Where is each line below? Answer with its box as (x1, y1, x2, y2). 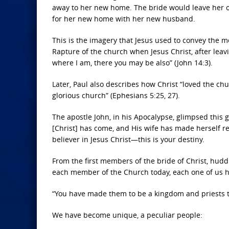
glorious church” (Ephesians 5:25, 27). (52, 90, 180, 100)
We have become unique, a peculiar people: (52, 210, 202, 220)
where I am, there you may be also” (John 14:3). (52, 58, 213, 67)
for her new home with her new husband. (52, 14, 195, 24)
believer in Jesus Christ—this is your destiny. (52, 134, 204, 144)
